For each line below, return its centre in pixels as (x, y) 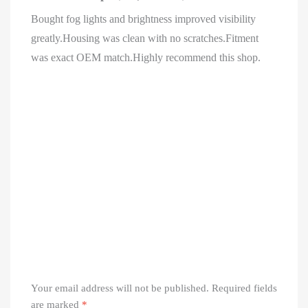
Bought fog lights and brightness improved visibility (143, 19)
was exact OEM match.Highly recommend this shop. (146, 58)
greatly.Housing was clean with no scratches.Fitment (145, 38)
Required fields (244, 288)
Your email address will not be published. (120, 288)
